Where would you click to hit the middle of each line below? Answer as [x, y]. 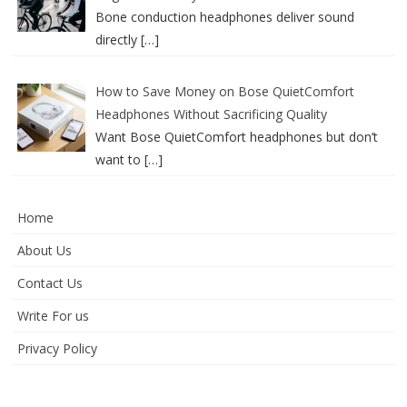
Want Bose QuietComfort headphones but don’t [236, 137]
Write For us [53, 316]
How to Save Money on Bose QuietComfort [224, 91]
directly [118, 40]
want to [119, 159]
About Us [45, 250]
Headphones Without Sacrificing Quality [211, 114]
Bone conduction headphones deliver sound [224, 17]
